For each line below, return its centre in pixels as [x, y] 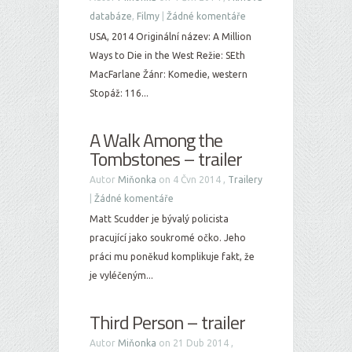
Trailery [245, 180]
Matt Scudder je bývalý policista [159, 219]
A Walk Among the [156, 140]
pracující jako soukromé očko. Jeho [168, 238]
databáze [111, 16]
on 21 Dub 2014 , [195, 343]
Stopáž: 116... [119, 93]
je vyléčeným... [121, 275]
